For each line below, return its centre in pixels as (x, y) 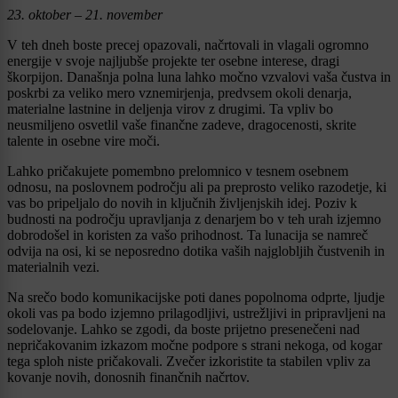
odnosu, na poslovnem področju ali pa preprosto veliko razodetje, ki (197, 187)
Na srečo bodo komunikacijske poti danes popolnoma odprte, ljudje (196, 297)
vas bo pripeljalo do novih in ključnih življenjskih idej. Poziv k (182, 203)
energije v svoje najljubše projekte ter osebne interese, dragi (173, 60)
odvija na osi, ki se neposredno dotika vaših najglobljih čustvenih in (196, 251)
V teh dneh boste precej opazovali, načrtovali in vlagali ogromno (188, 44)
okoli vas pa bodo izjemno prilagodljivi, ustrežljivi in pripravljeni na (196, 313)
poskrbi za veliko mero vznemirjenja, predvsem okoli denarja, (179, 92)
